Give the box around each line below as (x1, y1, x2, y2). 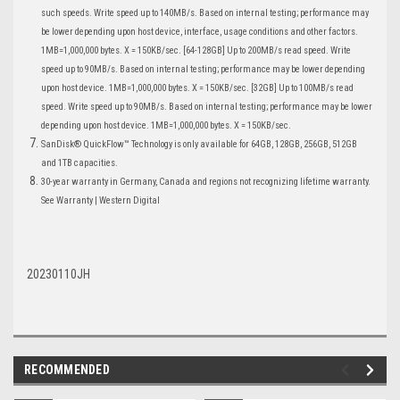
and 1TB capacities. (41, 157, 119, 170)
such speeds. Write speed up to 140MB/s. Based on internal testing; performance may (41, 7, 370, 20)
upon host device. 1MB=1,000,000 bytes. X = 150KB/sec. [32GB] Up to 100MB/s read (41, 82, 354, 95)
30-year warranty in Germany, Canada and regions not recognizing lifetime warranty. (41, 176, 371, 188)
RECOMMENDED (24, 362, 110, 378)
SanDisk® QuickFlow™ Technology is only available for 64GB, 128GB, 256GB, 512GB (41, 138, 358, 151)
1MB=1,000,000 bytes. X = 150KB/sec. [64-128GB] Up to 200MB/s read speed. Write (41, 45, 352, 57)
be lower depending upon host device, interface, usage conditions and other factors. (41, 26, 359, 38)
